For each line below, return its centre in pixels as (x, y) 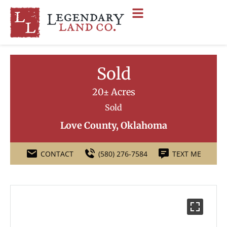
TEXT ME (187, 154)
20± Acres (113, 92)
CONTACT (57, 154)
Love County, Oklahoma (113, 125)
